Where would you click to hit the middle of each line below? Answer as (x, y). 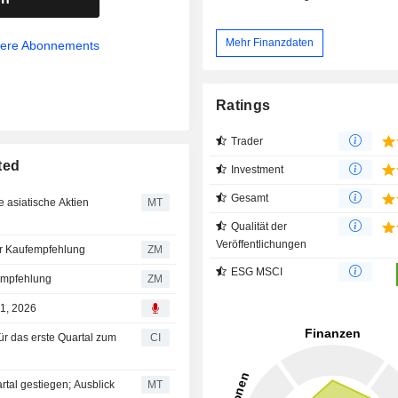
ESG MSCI (257, 271)
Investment (258, 169)
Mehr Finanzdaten (270, 42)
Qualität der (259, 226)
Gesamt (250, 198)
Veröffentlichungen (262, 244)
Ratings (243, 105)
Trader (247, 141)
